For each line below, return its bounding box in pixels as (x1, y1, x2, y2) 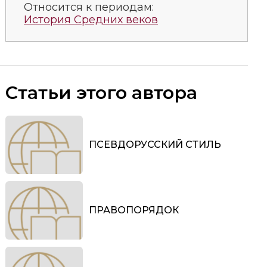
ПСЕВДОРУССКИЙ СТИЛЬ (89, 139, 221, 151)
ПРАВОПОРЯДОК (89, 204, 179, 216)
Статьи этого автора (5, 81, 197, 104)
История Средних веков (24, 13, 158, 26)
